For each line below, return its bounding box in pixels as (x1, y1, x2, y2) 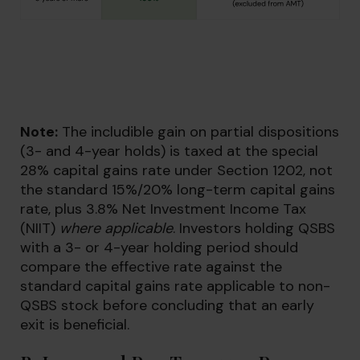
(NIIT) (20, 219, 59, 238)
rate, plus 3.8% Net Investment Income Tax (20, 199, 306, 219)
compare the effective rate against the (20, 257, 282, 276)
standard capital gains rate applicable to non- (20, 276, 330, 296)
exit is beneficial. (20, 315, 129, 334)
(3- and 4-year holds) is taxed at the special (20, 141, 318, 161)
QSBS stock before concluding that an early (20, 296, 314, 315)
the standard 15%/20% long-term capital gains (20, 180, 335, 199)
